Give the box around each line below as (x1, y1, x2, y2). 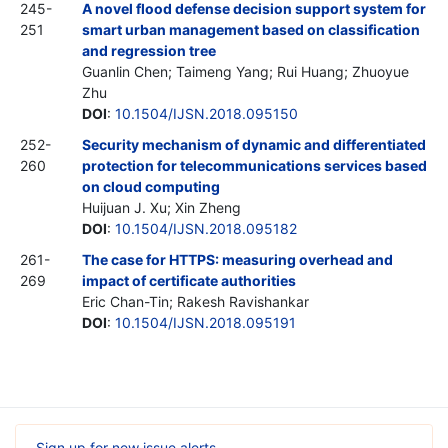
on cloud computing (82, 177, 220, 195)
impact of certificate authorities (82, 271, 296, 289)
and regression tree (82, 41, 216, 59)
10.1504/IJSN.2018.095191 (115, 313, 296, 331)
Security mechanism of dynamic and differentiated (82, 135, 426, 153)
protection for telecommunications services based (82, 156, 427, 174)
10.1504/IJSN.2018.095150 (115, 104, 298, 122)
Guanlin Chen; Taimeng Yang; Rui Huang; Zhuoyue (82, 62, 409, 80)
